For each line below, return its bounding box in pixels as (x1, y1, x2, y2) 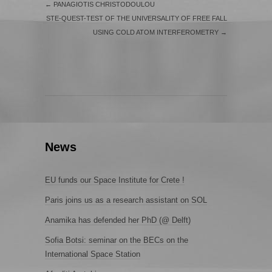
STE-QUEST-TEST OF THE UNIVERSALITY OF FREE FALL (46, 15, 227, 22)
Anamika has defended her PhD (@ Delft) (45, 216, 191, 225)
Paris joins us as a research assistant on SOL (45, 195, 207, 205)
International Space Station (45, 250, 140, 259)
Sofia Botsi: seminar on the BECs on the (45, 236, 188, 245)
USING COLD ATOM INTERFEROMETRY (93, 29, 220, 36)
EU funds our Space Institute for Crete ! (45, 175, 185, 185)
